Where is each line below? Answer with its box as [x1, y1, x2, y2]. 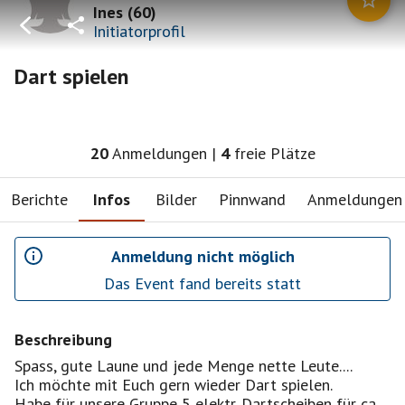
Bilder [155, 188, 197, 210]
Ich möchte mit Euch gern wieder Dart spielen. [14, 374, 333, 395]
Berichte [11, 188, 68, 210]
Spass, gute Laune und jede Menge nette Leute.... [14, 355, 353, 376]
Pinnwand [219, 188, 286, 210]
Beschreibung [14, 329, 112, 350]
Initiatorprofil [93, 20, 185, 42]
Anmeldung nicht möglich [110, 245, 295, 267]
